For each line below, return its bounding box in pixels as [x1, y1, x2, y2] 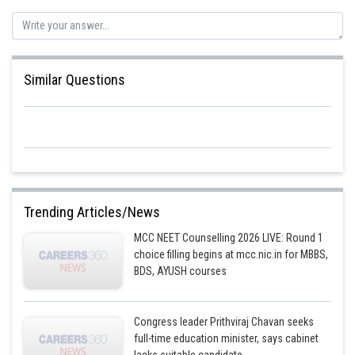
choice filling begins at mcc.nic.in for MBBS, [134, 248, 329, 261]
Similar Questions [24, 71, 125, 88]
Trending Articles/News [24, 204, 160, 220]
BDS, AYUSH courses [134, 265, 227, 277]
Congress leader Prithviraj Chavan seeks [134, 315, 315, 328]
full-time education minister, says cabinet [134, 332, 319, 345]
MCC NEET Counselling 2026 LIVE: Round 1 [134, 231, 324, 244]
